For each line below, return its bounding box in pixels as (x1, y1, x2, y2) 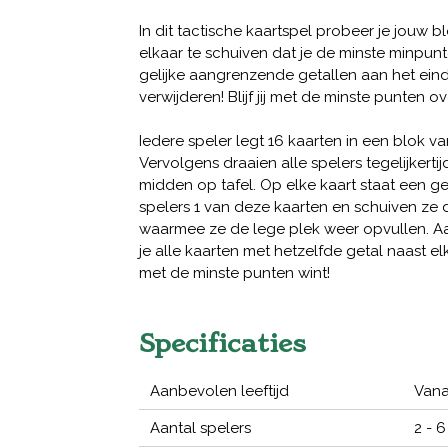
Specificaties (139, 328, 306, 359)
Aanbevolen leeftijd (150, 382, 290, 401)
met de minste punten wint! (139, 264, 330, 283)
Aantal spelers (150, 419, 252, 438)
